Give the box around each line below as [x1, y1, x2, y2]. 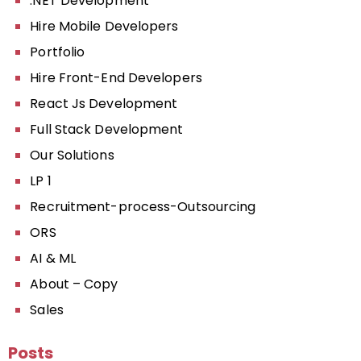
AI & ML [30, 249, 77, 268]
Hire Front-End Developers [30, 68, 202, 87]
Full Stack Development [30, 120, 184, 139]
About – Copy [30, 275, 118, 293]
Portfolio [30, 43, 85, 61]
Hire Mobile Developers [30, 17, 179, 35]
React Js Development [30, 94, 178, 113]
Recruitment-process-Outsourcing [30, 197, 256, 216]
